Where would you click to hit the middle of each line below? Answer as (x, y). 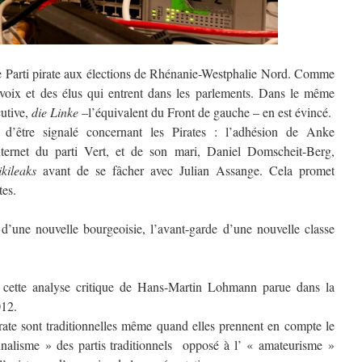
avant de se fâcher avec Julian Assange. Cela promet (185, 170)
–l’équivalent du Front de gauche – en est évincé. (205, 112)
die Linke (55, 112)
